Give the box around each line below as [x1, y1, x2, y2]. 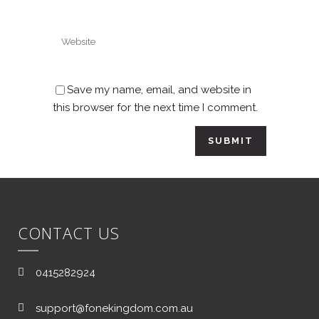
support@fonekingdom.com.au [36, 301, 193, 315]
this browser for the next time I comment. [53, 101, 258, 115]
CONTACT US [18, 221, 120, 244]
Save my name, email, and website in [67, 83, 251, 97]
